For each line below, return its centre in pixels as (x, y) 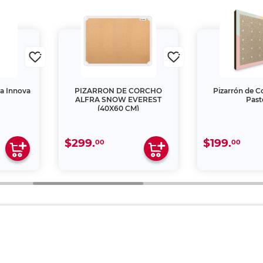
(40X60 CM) (119, 89)
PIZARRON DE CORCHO (119, 71)
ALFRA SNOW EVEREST (119, 80)
